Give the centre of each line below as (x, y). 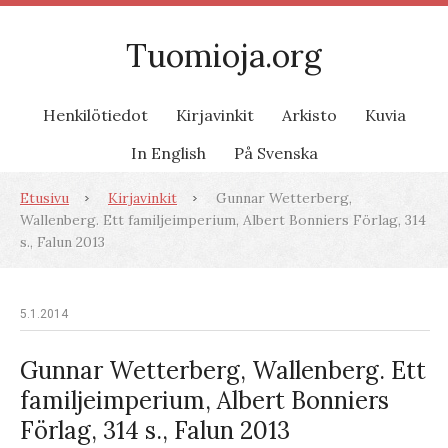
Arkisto (309, 115)
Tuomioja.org (224, 55)
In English (168, 153)
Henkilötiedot (95, 115)
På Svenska (275, 153)
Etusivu (44, 198)
